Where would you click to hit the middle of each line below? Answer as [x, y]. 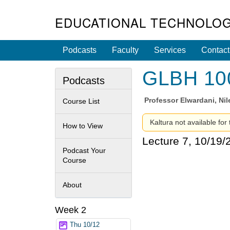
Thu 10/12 [85, 225]
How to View [83, 126]
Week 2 [71, 210]
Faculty [125, 50]
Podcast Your [84, 150]
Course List [81, 101]
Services [170, 50]
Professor [162, 100]
